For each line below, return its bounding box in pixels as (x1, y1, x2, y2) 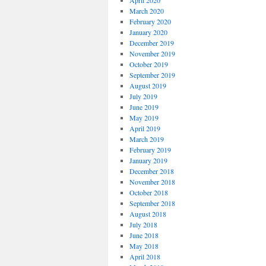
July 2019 (129, 91, 157, 101)
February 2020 (129, 17, 171, 26)
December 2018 (129, 166, 174, 176)
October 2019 (129, 59, 168, 69)
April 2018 (129, 252, 160, 261)
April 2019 (129, 123, 160, 133)
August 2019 (129, 81, 166, 90)
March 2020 (129, 6, 164, 15)
